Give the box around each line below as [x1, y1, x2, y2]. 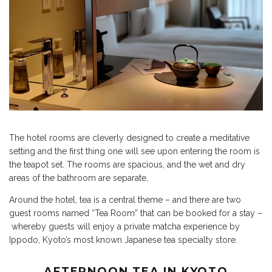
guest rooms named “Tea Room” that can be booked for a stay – [9, 208, 262, 218]
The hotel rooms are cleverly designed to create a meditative [9, 132, 250, 143]
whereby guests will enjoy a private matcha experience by [9, 221, 240, 231]
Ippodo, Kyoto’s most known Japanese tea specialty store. [9, 234, 237, 245]
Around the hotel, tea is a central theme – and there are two [9, 194, 241, 205]
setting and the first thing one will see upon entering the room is [9, 146, 260, 156]
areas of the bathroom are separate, [9, 172, 148, 183]
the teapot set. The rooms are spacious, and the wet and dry [9, 159, 245, 169]
